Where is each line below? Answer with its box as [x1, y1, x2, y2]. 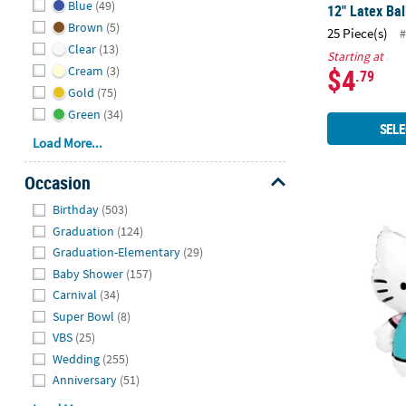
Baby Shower [53, 265, 124, 282]
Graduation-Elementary [53, 244, 181, 261]
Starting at [327, 48, 384, 65]
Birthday [53, 201, 100, 218]
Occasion [24, 170, 91, 196]
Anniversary [53, 372, 118, 389]
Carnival [53, 286, 98, 304]
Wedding [53, 350, 101, 367]
